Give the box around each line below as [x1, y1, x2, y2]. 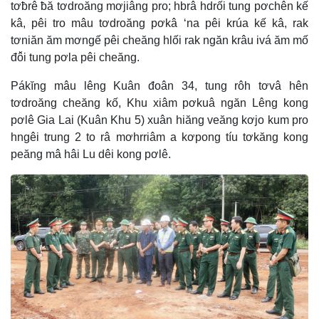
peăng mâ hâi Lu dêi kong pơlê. [11, 148, 171, 161]
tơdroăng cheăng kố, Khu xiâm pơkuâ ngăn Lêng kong [11, 97, 308, 110]
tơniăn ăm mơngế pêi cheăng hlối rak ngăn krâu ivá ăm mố [11, 34, 308, 47]
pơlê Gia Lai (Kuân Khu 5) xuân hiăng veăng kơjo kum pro [11, 114, 308, 127]
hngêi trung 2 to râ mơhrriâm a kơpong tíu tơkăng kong [11, 131, 308, 144]
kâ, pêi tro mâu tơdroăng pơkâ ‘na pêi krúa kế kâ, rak [11, 17, 308, 30]
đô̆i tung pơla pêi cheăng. [11, 51, 140, 64]
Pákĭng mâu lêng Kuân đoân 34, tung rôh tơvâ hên [11, 80, 308, 93]
